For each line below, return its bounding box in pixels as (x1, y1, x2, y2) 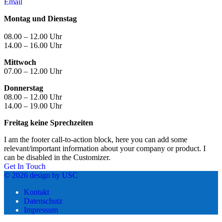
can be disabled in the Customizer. (4, 153, 111, 162)
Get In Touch (4, 162, 46, 170)
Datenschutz (24, 196, 62, 205)
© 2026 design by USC (4, 170, 78, 179)
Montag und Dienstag (4, 14, 77, 23)
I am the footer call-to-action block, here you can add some (4, 135, 187, 144)
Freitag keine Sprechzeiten (4, 118, 93, 127)
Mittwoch (4, 57, 36, 66)
